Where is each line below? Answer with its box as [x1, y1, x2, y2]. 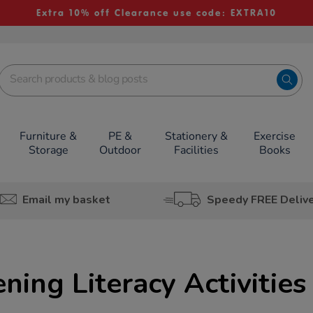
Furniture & [20, 129, 78, 144]
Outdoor [99, 143, 141, 158]
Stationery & [164, 129, 228, 144]
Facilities [173, 143, 219, 158]
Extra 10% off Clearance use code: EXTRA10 [36, 7, 277, 19]
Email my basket [22, 191, 110, 208]
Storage [28, 143, 68, 158]
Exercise [254, 129, 296, 144]
